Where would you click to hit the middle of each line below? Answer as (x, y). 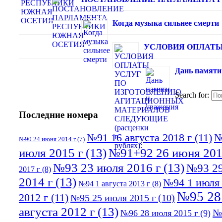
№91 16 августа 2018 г (139, 138)
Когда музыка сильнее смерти (166, 23)
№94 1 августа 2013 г (114, 184)
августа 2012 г (57, 212)
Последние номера (58, 115)
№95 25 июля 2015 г (113, 198)
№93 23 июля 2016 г (107, 168)
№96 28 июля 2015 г (159, 213)
